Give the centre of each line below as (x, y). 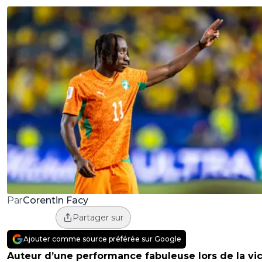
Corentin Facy (55, 200)
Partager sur (98, 218)
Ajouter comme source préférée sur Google (102, 239)
